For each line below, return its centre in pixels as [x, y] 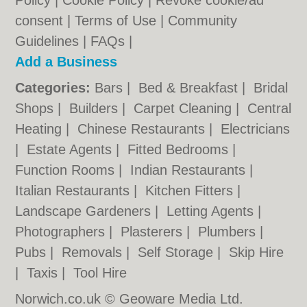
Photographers [62, 232]
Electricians [256, 129]
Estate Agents [72, 149]
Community [203, 21]
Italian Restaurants [75, 191]
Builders [96, 108]
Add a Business [66, 62]
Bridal [271, 88]
